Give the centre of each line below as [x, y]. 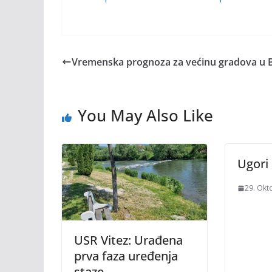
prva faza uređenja [126, 256]
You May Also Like [145, 115]
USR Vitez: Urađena [128, 240]
